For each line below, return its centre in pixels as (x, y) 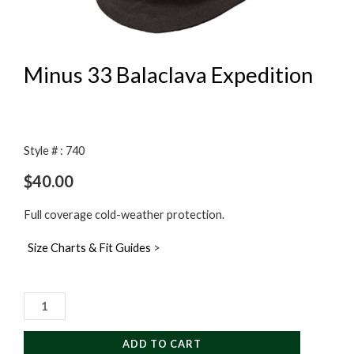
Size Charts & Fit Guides (89, 248)
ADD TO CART (162, 344)
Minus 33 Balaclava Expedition (168, 75)
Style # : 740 (54, 150)
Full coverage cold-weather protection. (124, 215)
